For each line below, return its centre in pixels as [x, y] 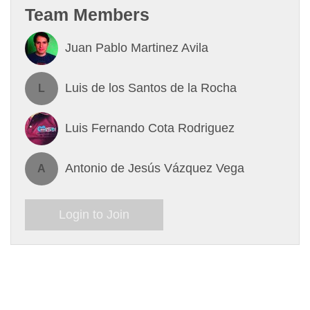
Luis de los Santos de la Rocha [151, 88]
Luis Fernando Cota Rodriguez [150, 128]
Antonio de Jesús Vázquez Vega [155, 168]
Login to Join [94, 214]
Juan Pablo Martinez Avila [137, 48]
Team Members [87, 14]
